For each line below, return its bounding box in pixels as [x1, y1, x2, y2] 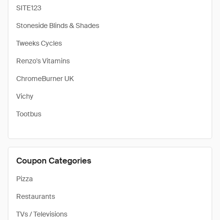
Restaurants [16, 192, 55, 201]
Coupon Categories [16, 155, 91, 166]
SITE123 [16, 3, 41, 12]
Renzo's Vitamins [16, 56, 70, 65]
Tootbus [16, 110, 41, 118]
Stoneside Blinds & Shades [16, 21, 99, 30]
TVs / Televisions [16, 210, 67, 219]
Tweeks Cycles [16, 39, 62, 48]
